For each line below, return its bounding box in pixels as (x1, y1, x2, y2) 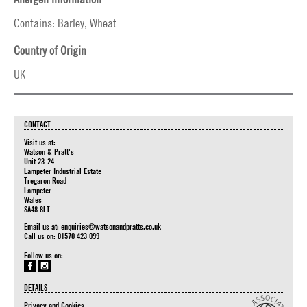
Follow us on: (24, 249, 63, 260)
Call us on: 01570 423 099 (24, 230, 99, 241)
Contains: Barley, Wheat (14, 16, 116, 30)
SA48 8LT (24, 204, 50, 214)
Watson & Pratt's (24, 146, 74, 157)
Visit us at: (24, 136, 56, 147)
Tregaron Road (24, 175, 66, 186)
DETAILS (24, 282, 47, 293)
